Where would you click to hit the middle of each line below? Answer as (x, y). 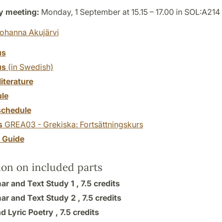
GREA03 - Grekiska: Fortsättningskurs (73, 124)
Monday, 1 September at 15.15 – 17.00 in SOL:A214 (129, 12)
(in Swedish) (29, 67)
